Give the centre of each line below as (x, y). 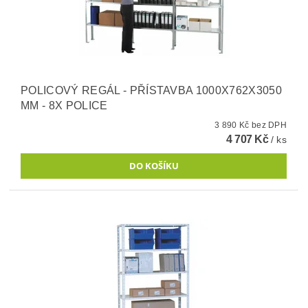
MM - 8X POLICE (64, 105)
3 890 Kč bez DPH (269, 125)
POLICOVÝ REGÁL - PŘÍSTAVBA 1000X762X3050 (151, 90)
